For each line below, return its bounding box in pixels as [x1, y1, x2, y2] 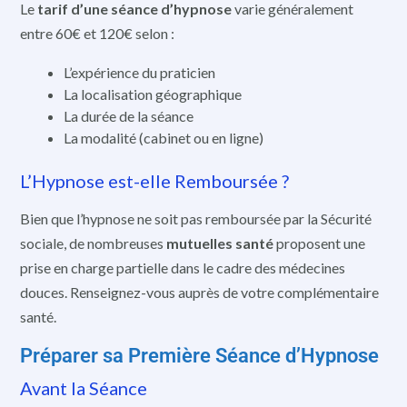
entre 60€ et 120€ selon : [20, 24, 174, 42]
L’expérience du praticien [64, 63, 215, 81]
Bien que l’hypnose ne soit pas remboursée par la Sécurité [20, 210, 372, 228]
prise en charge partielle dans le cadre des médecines [20, 259, 345, 277]
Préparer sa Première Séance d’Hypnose [20, 343, 379, 367]
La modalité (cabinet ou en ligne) [64, 128, 263, 146]
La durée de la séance [64, 106, 194, 124]
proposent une [273, 234, 365, 253]
